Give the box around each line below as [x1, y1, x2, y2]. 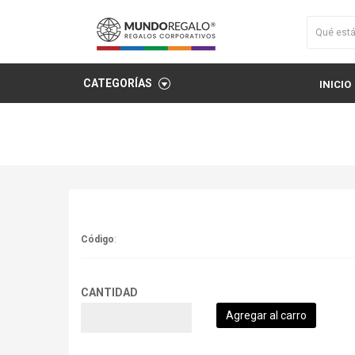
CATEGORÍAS [83, 77, 152, 90]
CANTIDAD [81, 286, 138, 299]
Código [81, 234, 114, 245]
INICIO [319, 78, 351, 90]
